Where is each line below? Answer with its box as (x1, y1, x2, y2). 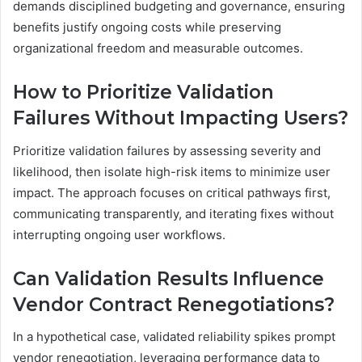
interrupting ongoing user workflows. (13, 226, 225, 242)
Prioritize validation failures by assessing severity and (13, 142, 321, 158)
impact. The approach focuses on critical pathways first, (13, 184, 330, 200)
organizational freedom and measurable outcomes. (13, 40, 303, 57)
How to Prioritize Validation (13, 81, 274, 104)
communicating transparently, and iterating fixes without (13, 205, 334, 221)
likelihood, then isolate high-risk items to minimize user (13, 163, 330, 179)
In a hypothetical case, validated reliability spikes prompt (13, 329, 335, 345)
